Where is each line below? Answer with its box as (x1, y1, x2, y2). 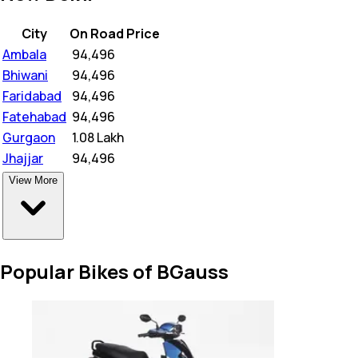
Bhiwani (2, 66, 48, 84)
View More (9, 173, 58, 186)
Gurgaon (2, 128, 55, 146)
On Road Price (70, 24, 160, 42)
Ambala (2, 45, 46, 63)
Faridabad (2, 86, 62, 105)
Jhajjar (2, 149, 43, 167)
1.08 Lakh (72, 128, 124, 146)
